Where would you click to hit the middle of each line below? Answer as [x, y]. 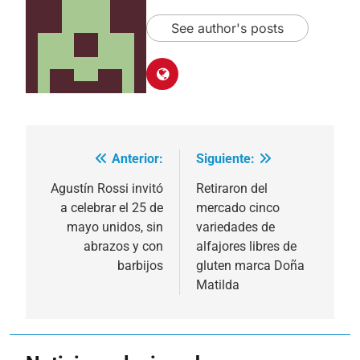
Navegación [92, 163]
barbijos [140, 265]
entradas [79, 221]
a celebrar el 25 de [112, 207]
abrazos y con [123, 246]
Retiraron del [232, 188]
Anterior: [137, 158]
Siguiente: [225, 158]
